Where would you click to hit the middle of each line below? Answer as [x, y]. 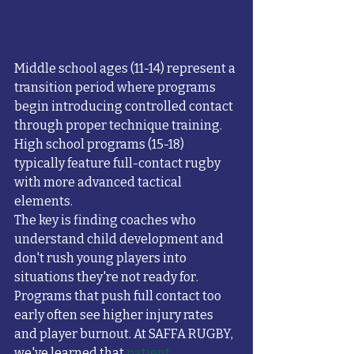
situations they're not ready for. [107, 277]
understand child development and [120, 239]
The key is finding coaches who [106, 220]
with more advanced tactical [99, 183]
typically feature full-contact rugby [119, 164]
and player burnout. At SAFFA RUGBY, [125, 334]
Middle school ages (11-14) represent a [126, 69]
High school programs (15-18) [100, 145]
